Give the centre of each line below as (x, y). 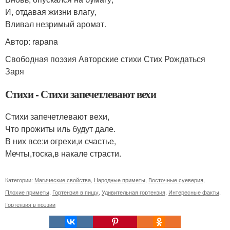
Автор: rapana (32, 41)
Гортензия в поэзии (30, 204)
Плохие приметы (27, 192)
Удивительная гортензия (133, 192)
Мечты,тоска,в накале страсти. (63, 153)
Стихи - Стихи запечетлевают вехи (81, 94)
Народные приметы (120, 180)
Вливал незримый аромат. (56, 24)
